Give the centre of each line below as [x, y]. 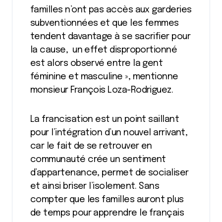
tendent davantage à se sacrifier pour [111, 37]
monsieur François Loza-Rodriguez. [102, 90]
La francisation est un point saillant [105, 119]
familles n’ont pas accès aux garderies [111, 10]
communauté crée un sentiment [98, 160]
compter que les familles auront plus [107, 200]
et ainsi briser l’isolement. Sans [95, 186]
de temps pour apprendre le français [107, 213]
